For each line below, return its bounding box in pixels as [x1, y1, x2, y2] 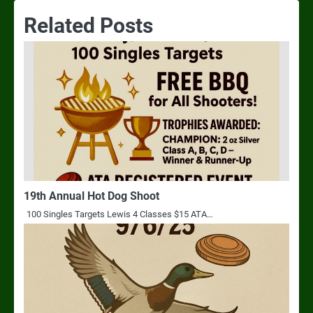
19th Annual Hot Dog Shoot [24, 189, 159, 203]
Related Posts [24, 13, 153, 38]
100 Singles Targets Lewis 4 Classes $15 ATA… [27, 208, 213, 219]
